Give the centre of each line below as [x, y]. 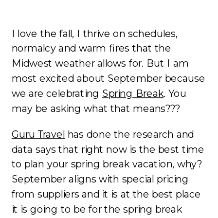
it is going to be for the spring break [97, 209]
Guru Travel [38, 134]
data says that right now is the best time [108, 149]
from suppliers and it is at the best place [106, 194]
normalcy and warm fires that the [91, 48]
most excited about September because [108, 78]
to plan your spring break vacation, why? [107, 164]
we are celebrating [57, 93]
